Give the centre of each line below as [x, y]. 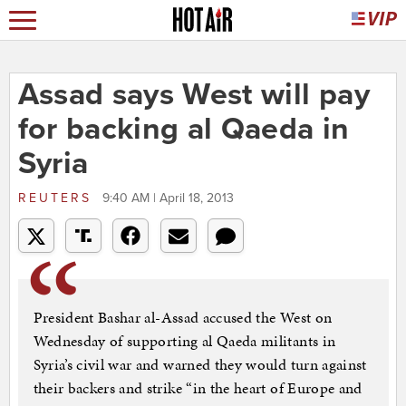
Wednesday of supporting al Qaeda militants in [184, 341]
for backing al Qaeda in [184, 130]
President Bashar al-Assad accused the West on [183, 318]
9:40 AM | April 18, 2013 [168, 198]
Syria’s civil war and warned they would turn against [200, 365]
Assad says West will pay [193, 95]
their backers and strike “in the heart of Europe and [198, 388]
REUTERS [58, 198]
